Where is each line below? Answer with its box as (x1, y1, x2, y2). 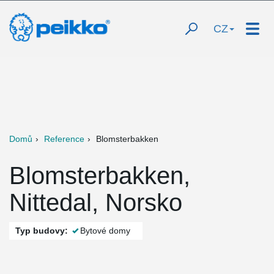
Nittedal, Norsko (9, 189, 182, 216)
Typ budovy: (15, 226, 68, 235)
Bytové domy (80, 226, 130, 235)
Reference (44, 134, 84, 144)
